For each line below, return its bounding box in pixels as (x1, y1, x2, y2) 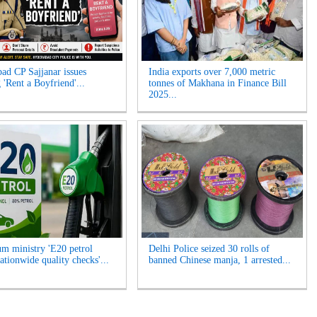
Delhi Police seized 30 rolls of (149, 243, 270, 254)
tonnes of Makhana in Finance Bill (149, 78, 287, 88)
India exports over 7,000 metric (149, 67, 275, 77)
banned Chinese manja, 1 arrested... (149, 255, 291, 265)
